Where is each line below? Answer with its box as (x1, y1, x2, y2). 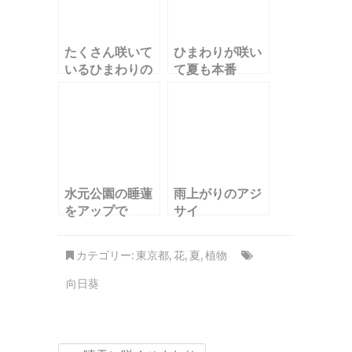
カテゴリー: (74, 248, 136, 263)
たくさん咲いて (64, 44, 152, 60)
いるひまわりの (64, 61, 152, 78)
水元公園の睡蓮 (64, 185, 152, 202)
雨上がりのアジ (174, 185, 262, 202)
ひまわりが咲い (174, 44, 262, 60)
